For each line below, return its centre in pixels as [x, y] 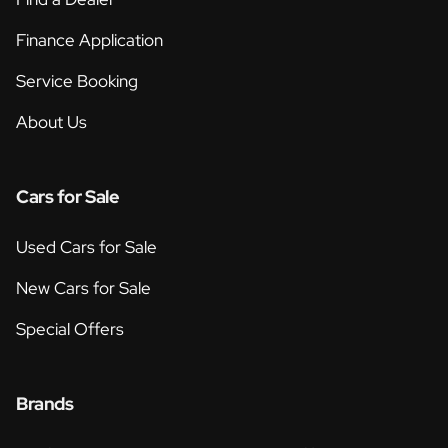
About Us [51, 122]
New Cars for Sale [83, 288]
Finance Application [89, 40]
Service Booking [77, 81]
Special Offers [70, 329]
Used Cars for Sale [86, 247]
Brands [45, 404]
